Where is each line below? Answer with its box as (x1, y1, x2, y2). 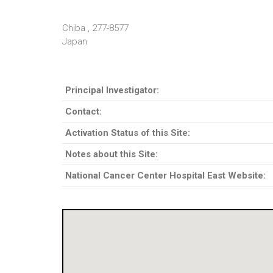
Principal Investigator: (65, 85, 159, 96)
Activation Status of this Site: (65, 127, 190, 138)
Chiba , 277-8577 (62, 23, 129, 34)
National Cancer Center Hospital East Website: (65, 170, 266, 181)
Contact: (65, 106, 102, 117)
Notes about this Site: (65, 149, 158, 160)
